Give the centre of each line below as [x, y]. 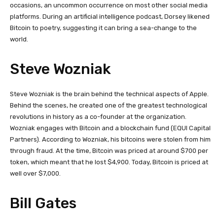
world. [20, 39]
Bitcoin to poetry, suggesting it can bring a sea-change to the [103, 28]
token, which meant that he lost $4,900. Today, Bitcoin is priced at [109, 162]
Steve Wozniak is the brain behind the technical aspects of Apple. [109, 94]
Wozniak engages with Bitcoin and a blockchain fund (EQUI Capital [110, 128]
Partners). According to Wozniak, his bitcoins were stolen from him [110, 139]
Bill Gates [43, 203]
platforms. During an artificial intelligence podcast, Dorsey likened [110, 16]
